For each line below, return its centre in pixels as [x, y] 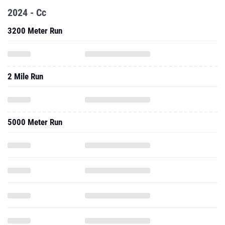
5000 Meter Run [35, 122]
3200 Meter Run [35, 31]
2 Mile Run [25, 76]
